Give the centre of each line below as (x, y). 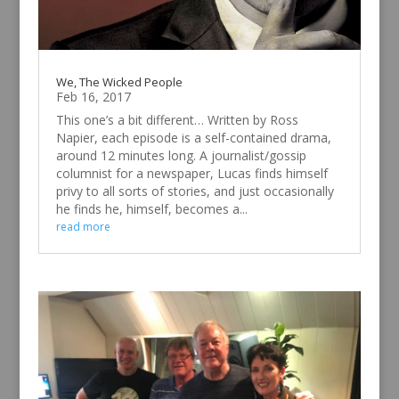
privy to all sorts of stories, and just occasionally (195, 191)
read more (83, 227)
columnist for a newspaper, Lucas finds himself (191, 174)
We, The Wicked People (119, 82)
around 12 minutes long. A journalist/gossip (181, 156)
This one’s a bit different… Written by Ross (177, 120)
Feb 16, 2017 (93, 97)
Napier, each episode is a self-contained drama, (193, 138)
